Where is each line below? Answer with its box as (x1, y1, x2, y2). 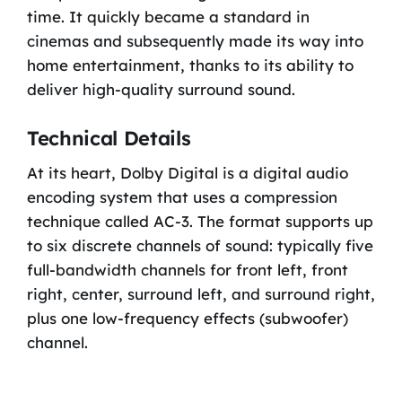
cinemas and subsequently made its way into (26, 31, 363, 51)
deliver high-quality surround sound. (26, 80, 295, 100)
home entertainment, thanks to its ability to (26, 56, 354, 75)
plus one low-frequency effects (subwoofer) (26, 308, 348, 328)
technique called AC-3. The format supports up (26, 211, 373, 231)
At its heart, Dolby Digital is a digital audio (26, 162, 348, 182)
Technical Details (26, 125, 191, 151)
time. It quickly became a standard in (26, 7, 310, 27)
